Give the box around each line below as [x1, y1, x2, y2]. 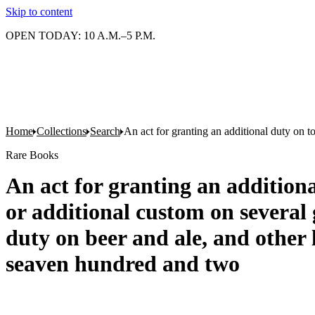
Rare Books [6, 149, 58, 161]
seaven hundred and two [6, 251, 240, 276]
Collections [37, 125, 86, 137]
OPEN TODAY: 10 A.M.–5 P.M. [6, 30, 155, 41]
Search [90, 125, 120, 137]
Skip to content [6, 6, 72, 18]
